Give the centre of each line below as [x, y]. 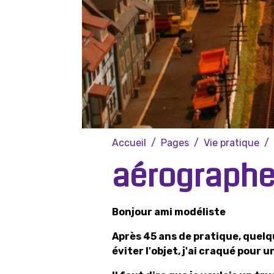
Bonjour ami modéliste [169, 212]
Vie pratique [231, 143]
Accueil [129, 143]
